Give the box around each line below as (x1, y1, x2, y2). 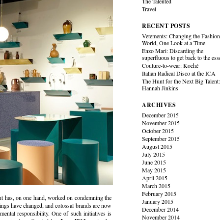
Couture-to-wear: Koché (142, 61, 199, 69)
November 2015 (142, 119, 180, 127)
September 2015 (142, 135, 180, 142)
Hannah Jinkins (142, 84, 179, 92)
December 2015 (142, 111, 179, 119)
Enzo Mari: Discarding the (142, 47, 204, 55)
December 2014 (142, 205, 179, 213)
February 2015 (142, 190, 177, 197)
